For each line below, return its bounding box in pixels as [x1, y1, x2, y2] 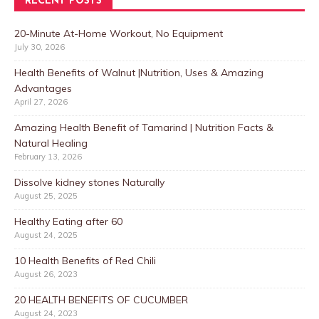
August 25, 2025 [14, 190, 78, 201]
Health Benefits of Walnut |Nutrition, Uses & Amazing [14, 66, 263, 79]
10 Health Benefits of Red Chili [14, 253, 156, 267]
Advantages [14, 81, 72, 95]
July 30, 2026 [14, 41, 65, 52]
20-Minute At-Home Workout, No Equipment [14, 26, 223, 40]
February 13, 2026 [14, 151, 82, 162]
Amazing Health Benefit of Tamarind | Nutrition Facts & [14, 120, 273, 134]
